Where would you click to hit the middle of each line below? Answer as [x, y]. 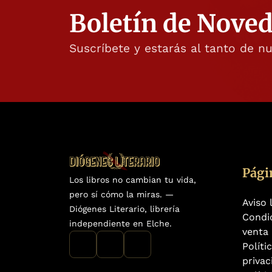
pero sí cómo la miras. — [121, 195]
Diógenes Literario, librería [124, 209]
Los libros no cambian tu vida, [133, 180]
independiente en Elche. [124, 224]
